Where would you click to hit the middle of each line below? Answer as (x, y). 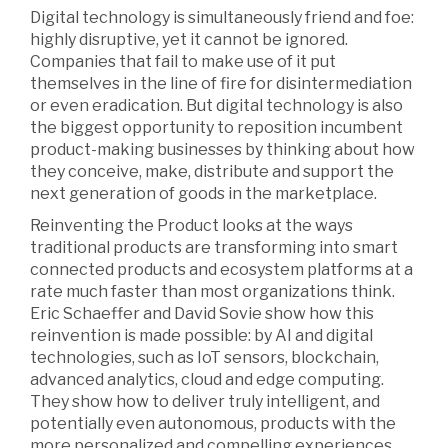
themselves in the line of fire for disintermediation (221, 83)
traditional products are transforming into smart (214, 247)
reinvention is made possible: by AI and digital (201, 335)
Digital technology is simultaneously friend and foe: (222, 17)
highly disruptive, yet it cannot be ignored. (189, 39)
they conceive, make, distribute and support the (212, 171)
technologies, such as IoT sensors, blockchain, (204, 357)
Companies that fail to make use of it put (183, 61)
